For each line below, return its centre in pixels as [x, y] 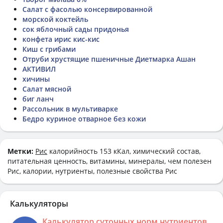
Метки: [21, 151]
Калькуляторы [39, 203]
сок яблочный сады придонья [76, 29]
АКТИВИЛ [39, 69]
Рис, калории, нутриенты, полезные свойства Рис [92, 171]
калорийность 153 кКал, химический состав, [124, 151]
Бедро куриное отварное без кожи [84, 118]
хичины [36, 79]
